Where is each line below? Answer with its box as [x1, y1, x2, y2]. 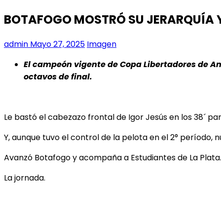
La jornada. [4, 172, 45, 184]
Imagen [87, 38, 116, 50]
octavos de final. [24, 71, 92, 82]
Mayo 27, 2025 [28, 38, 85, 50]
